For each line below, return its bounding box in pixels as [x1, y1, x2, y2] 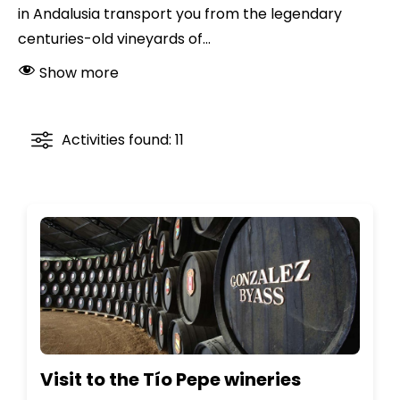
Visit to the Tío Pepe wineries [40, 367, 301, 393]
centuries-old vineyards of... [18, 29, 211, 49]
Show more [36, 62, 119, 83]
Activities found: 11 [62, 129, 184, 150]
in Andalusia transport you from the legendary [18, 4, 342, 24]
